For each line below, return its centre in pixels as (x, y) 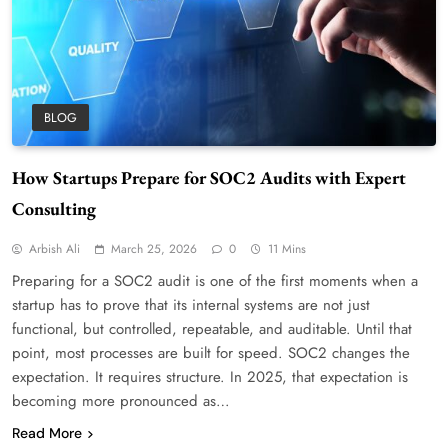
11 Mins (287, 248)
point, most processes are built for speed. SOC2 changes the (211, 352)
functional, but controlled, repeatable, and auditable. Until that (212, 328)
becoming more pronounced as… (121, 400)
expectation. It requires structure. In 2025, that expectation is (210, 376)
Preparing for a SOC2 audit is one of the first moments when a (215, 280)
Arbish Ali (54, 248)
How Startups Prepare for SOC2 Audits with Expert (209, 177)
